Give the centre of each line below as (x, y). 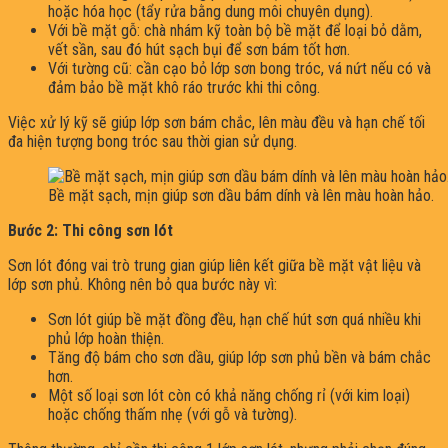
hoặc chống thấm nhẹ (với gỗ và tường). (172, 414)
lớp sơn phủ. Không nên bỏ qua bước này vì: (142, 284)
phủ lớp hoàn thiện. (106, 338)
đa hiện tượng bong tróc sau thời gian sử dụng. (152, 141)
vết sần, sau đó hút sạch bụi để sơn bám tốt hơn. (199, 49)
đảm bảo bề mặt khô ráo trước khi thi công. (184, 87)
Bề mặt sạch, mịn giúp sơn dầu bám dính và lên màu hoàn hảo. (241, 195)
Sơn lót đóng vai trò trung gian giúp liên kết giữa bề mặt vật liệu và (214, 265)
